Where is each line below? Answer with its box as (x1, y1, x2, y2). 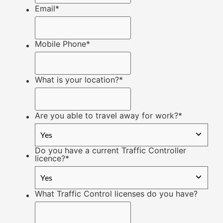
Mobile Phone (35, 39, 86, 49)
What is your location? (35, 74, 119, 85)
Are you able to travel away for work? (35, 110, 178, 120)
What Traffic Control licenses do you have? (35, 189, 198, 199)
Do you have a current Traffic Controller (35, 145, 186, 155)
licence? (35, 153, 65, 163)
